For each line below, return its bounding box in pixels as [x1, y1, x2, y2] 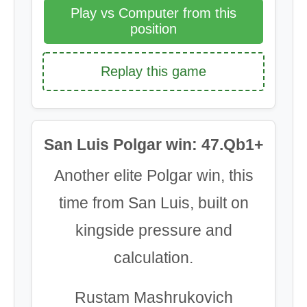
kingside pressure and [75, 221, 232, 239]
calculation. [114, 249, 193, 267]
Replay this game [101, 64, 206, 79]
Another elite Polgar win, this [53, 167, 254, 184]
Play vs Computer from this [71, 5, 236, 21]
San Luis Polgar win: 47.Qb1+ [44, 136, 263, 153]
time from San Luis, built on [58, 194, 249, 212]
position [130, 21, 177, 36]
